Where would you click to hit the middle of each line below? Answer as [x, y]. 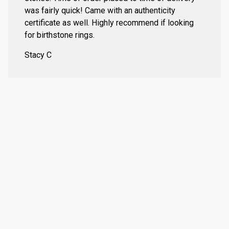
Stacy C [38, 55]
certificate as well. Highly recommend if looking [109, 23]
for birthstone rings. [60, 35]
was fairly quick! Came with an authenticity [100, 11]
